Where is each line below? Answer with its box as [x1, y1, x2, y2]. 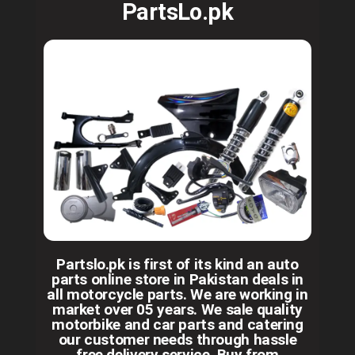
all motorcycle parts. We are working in [47, 284, 308, 303]
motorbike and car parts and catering [52, 315, 303, 334]
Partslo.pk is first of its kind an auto [56, 254, 299, 273]
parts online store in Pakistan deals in [51, 269, 304, 288]
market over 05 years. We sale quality [52, 300, 303, 319]
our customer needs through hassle [58, 330, 297, 349]
